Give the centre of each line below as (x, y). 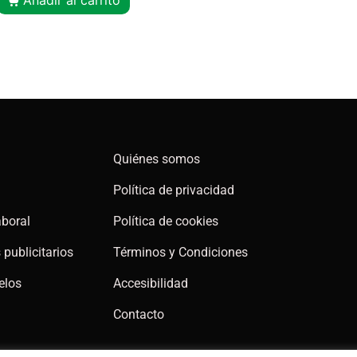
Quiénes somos (157, 159)
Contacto (139, 315)
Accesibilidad (151, 284)
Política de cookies (166, 222)
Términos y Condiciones (180, 253)
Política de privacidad (174, 190)
